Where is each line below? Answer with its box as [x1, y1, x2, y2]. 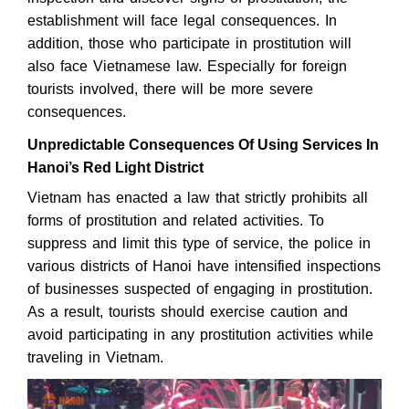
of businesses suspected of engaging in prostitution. [27, 280, 372, 297]
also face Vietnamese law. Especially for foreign [27, 58, 347, 74]
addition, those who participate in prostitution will [27, 35, 351, 51]
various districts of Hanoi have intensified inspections [27, 257, 381, 274]
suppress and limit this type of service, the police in [27, 235, 371, 251]
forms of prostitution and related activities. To [27, 212, 324, 228]
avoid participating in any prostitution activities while [27, 326, 373, 342]
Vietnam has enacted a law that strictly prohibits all [27, 189, 368, 205]
